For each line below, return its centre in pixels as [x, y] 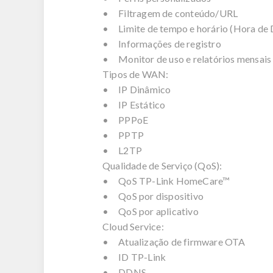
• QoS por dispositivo [153, 196]
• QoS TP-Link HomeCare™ [166, 181]
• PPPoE [126, 120]
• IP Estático [134, 105]
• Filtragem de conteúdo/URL [170, 13]
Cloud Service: [133, 226]
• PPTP [123, 135]
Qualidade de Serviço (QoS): [162, 165]
